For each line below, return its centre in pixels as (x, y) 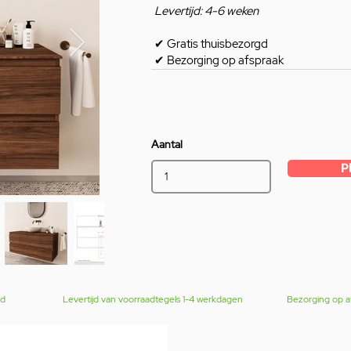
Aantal (167, 145)
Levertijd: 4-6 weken (206, 11)
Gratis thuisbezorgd (217, 44)
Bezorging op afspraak (224, 61)
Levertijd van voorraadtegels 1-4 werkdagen (153, 300)
